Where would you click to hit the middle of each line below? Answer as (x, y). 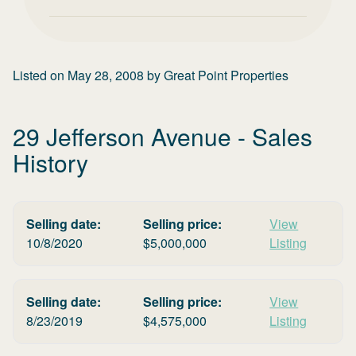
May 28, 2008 (106, 75)
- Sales (272, 136)
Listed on (40, 75)
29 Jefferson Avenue (122, 136)
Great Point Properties (226, 75)
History (50, 163)
